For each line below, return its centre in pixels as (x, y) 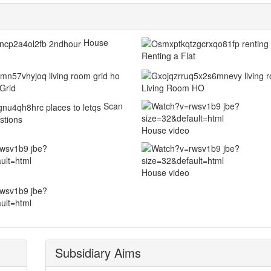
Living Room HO (173, 87)
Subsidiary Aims (98, 252)
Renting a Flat (168, 56)
